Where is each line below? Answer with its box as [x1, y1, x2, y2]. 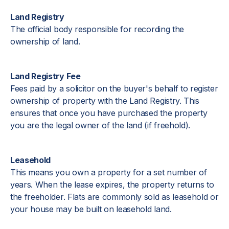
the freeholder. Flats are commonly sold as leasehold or [10, 192, 219, 202]
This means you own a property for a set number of [10, 167, 207, 177]
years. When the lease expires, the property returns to [10, 179, 214, 190]
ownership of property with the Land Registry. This [10, 96, 199, 106]
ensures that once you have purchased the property [10, 108, 208, 118]
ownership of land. [10, 36, 80, 47]
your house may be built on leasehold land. [10, 204, 172, 214]
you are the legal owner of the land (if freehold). [10, 120, 190, 130]
